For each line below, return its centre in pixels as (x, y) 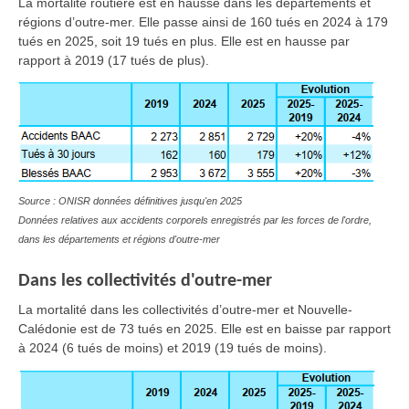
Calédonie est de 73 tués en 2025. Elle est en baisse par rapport (204, 328)
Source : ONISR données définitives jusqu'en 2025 (130, 200)
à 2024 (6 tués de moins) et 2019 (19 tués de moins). (173, 347)
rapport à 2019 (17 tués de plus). (114, 60)
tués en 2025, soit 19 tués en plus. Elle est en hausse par (184, 41)
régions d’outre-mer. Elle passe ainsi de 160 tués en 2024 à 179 (203, 21)
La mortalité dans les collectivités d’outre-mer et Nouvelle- (185, 309)
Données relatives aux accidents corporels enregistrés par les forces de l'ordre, (195, 220)
